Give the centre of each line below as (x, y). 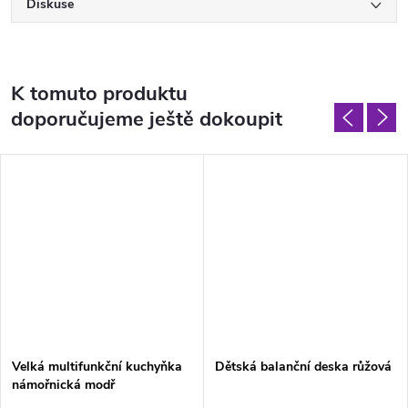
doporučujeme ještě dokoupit (147, 120)
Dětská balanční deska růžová (303, 367)
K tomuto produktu (99, 94)
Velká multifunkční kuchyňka (97, 367)
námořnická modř (63, 385)
